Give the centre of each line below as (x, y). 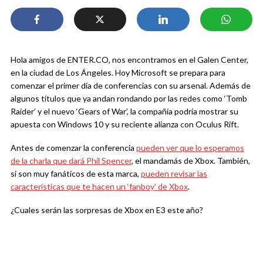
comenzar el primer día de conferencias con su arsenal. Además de (131, 85)
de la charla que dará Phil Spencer (71, 161)
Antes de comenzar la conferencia (73, 148)
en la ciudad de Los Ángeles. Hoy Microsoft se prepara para (118, 73)
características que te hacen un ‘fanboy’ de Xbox (99, 186)
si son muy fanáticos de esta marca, (76, 173)
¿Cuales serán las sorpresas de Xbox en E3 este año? (107, 210)
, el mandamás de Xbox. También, (191, 161)
